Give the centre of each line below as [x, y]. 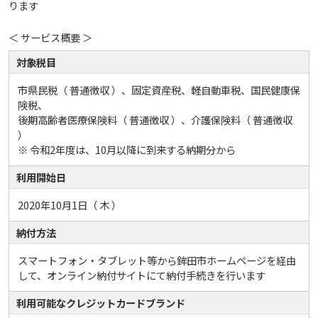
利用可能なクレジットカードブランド [101, 303]
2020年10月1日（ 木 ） [70, 205]
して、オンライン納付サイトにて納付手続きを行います [142, 275]
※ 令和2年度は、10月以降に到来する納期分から [127, 150]
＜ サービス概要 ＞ [50, 38]
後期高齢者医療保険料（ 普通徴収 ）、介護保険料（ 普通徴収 [155, 120]
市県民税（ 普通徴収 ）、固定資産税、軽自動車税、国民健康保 [159, 90]
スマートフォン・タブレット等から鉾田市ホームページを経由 [157, 261]
